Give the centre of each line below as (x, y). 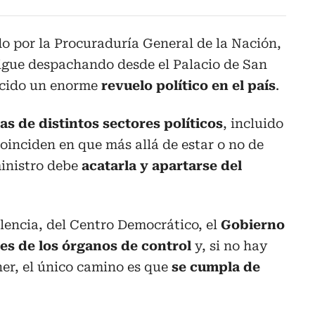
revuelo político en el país (188, 86)
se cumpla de (216, 267)
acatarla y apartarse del (162, 166)
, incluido (253, 124)
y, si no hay (229, 246)
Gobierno (253, 225)
